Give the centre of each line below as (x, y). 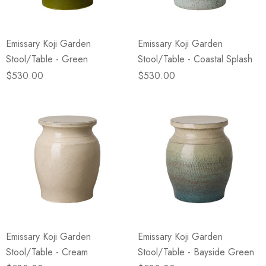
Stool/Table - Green (47, 59)
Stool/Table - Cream (47, 252)
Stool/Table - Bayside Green (196, 252)
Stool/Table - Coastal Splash (195, 59)
